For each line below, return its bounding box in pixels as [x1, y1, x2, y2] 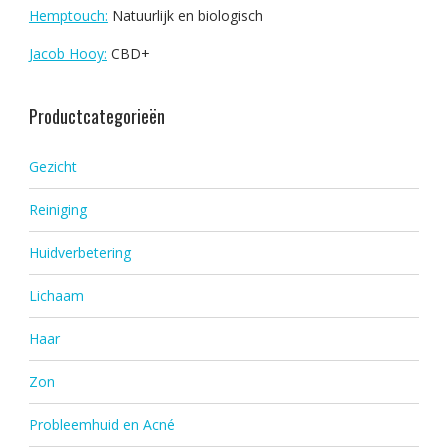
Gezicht [28, 156, 77, 176]
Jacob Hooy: [28, 43, 107, 63]
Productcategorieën [28, 102, 165, 129]
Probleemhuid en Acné [28, 414, 175, 434]
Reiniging [28, 199, 87, 219]
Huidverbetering [28, 242, 131, 262]
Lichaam [28, 285, 84, 305]
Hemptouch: [28, 5, 108, 25]
